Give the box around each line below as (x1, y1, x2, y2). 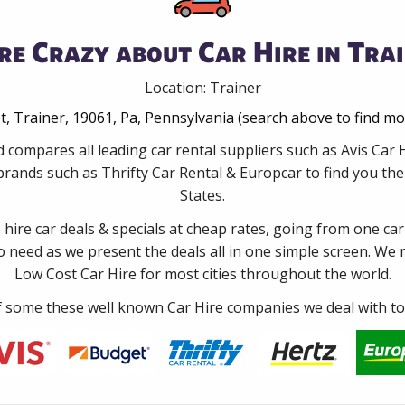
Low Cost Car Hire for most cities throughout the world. (14, 263, 391, 284)
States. (180, 184, 225, 205)
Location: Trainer (144, 77, 261, 98)
